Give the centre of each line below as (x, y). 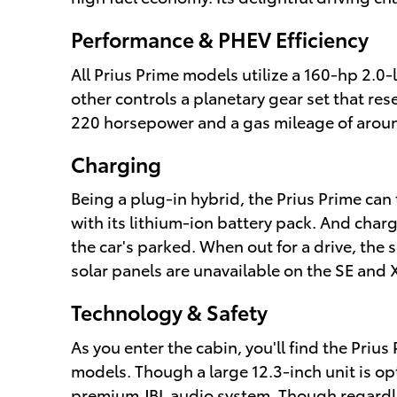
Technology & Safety (169, 312)
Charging (116, 163)
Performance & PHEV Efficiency (220, 39)
